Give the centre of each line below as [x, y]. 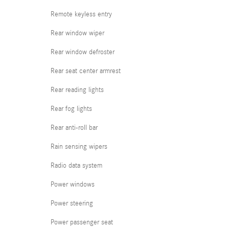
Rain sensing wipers [79, 147]
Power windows [73, 185]
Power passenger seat [82, 222]
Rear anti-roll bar [74, 128]
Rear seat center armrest [86, 71]
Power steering [72, 203]
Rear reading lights [77, 90]
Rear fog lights [71, 109]
